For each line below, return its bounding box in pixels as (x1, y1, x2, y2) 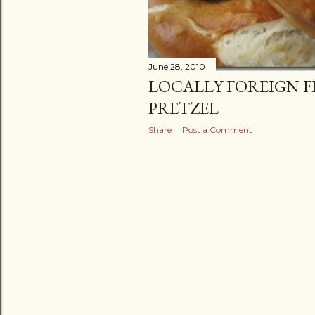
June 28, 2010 (148, 60, 205, 72)
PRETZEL (148, 96, 219, 119)
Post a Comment (182, 124, 252, 135)
